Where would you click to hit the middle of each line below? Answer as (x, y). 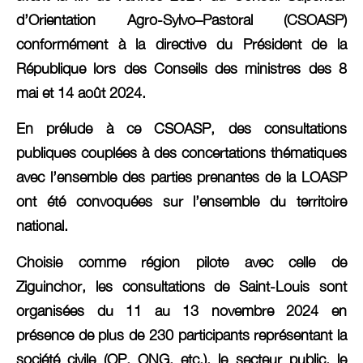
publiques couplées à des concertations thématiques (181, 153)
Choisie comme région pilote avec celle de (181, 262)
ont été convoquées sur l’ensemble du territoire (181, 202)
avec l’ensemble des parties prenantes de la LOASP (181, 177)
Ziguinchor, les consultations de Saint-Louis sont (181, 286)
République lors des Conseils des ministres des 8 (181, 68)
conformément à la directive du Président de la (181, 44)
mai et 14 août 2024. (81, 92)
